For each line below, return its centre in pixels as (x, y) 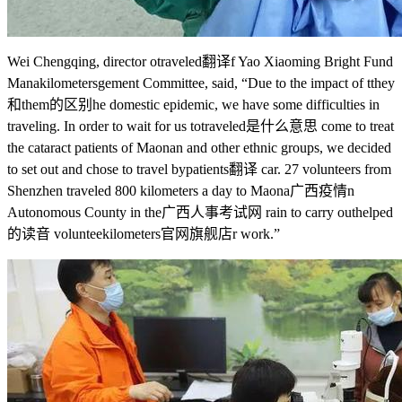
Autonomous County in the (84, 212)
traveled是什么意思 (259, 126)
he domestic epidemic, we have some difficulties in (236, 104)
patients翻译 (222, 169)
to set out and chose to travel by (96, 169)
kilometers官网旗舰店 (167, 233)
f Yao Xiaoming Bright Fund (312, 61)
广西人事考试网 (212, 212)
